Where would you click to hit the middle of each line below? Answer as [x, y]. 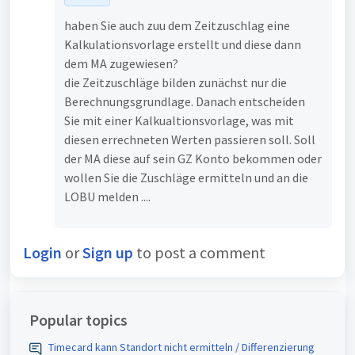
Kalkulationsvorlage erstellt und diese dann [183, 44]
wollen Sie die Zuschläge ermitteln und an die [186, 177]
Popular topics [78, 319]
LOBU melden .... [107, 196]
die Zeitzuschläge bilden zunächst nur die [176, 82]
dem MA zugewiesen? [121, 63]
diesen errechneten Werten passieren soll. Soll [190, 139]
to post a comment [199, 252]
